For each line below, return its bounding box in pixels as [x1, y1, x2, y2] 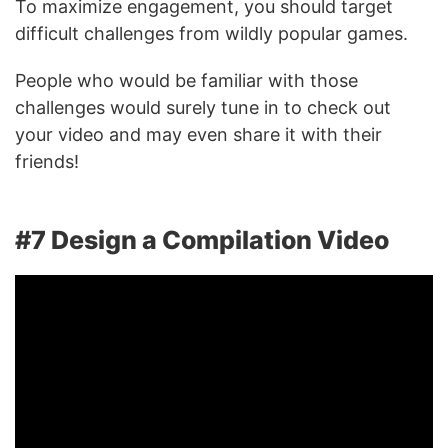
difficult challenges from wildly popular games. [15, 22, 408, 44]
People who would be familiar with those [15, 69, 358, 91]
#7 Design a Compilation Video [15, 224, 389, 255]
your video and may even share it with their [15, 123, 382, 145]
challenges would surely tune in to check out [15, 96, 391, 118]
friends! [15, 150, 79, 172]
